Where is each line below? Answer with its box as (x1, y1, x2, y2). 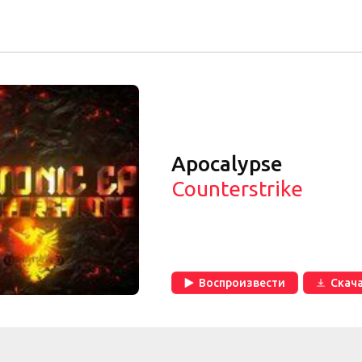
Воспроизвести (199, 276, 285, 289)
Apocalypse (171, 152, 283, 175)
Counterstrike (171, 177, 303, 200)
